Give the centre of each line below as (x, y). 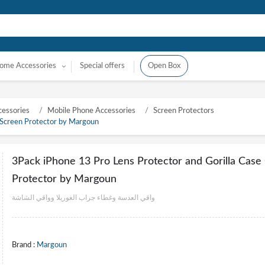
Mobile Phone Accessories (91, 111)
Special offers (103, 66)
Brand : (24, 245)
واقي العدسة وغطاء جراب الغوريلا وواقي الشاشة (83, 198)
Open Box (164, 66)
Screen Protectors (184, 111)
